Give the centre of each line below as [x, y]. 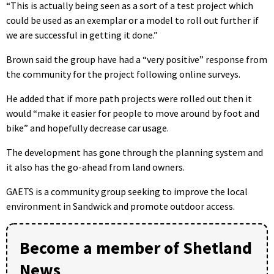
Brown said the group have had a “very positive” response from [137, 59]
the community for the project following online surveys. [123, 74]
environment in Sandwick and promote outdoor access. [120, 206]
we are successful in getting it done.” [82, 35]
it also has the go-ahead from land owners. [95, 167]
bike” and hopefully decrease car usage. [87, 128]
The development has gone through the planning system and [135, 152]
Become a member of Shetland [136, 247]
